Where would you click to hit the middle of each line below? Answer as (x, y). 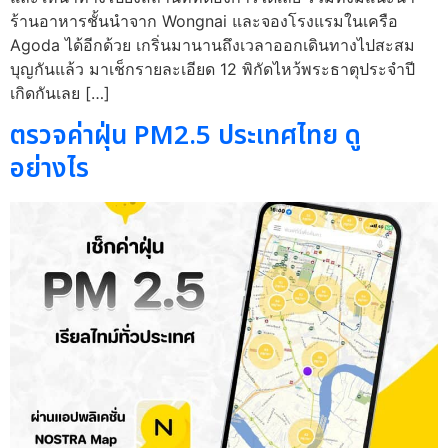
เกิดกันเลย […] (60, 93)
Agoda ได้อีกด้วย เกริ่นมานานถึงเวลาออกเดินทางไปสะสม (212, 45)
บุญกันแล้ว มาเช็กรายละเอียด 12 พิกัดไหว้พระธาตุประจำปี (212, 69)
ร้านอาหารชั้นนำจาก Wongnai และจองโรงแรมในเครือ (204, 21)
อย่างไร (49, 168)
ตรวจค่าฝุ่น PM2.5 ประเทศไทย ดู (185, 135)
